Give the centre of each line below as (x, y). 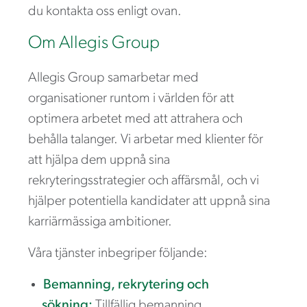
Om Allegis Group (94, 43)
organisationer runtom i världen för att (131, 98)
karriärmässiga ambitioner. (100, 222)
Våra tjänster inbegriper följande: (118, 253)
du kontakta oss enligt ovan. (105, 11)
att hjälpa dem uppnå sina (99, 160)
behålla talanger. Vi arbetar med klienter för (146, 139)
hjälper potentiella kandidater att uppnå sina (149, 201)
